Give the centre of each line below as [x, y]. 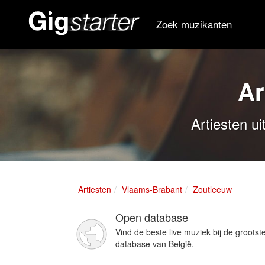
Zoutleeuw [212, 189]
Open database [152, 217]
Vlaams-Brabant [152, 189]
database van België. [155, 244]
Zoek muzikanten [194, 24]
